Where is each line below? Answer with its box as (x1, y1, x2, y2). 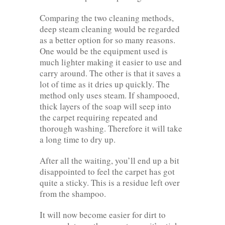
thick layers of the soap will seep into (40, 100, 171, 112)
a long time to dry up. (40, 133, 116, 145)
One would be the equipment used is (40, 45, 168, 57)
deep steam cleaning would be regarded (40, 23, 180, 35)
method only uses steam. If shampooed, (40, 89, 179, 101)
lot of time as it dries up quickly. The (40, 78, 170, 90)
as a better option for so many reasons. (40, 34, 175, 46)
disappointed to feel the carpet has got (40, 165, 175, 177)
